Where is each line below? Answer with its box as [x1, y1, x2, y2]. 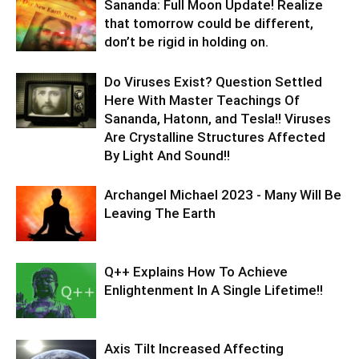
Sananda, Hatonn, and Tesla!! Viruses [104, 111, 331, 127]
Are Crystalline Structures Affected [104, 129, 325, 145]
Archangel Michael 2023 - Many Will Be [104, 187, 341, 203]
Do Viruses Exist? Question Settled [104, 74, 322, 90]
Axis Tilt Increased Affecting [104, 341, 284, 357]
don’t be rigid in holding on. [104, 34, 268, 50]
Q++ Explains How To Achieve [104, 264, 288, 280]
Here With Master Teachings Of [104, 92, 300, 108]
